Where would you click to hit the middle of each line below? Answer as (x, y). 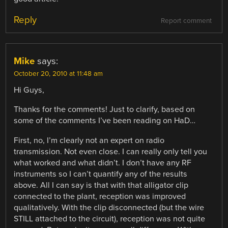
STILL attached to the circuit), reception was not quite (110, 219)
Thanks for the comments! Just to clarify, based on (105, 110)
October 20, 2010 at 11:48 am (59, 74)
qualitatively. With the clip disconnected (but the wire (109, 207)
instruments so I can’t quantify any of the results (101, 174)
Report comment (186, 21)
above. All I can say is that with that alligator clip (101, 185)
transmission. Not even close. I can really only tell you (111, 151)
